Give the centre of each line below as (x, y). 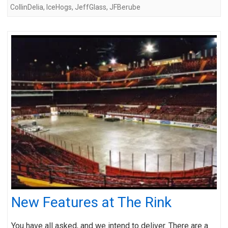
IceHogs (59, 7)
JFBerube (125, 7)
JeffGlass (91, 7)
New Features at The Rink (91, 202)
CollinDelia (27, 7)
